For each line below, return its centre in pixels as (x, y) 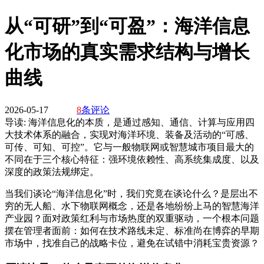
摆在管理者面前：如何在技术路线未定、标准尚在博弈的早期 (132, 230)
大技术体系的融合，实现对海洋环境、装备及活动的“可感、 (129, 134)
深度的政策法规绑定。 (52, 171)
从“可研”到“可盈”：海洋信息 (127, 26)
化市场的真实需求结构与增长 (127, 52)
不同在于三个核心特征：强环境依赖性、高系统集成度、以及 (132, 159)
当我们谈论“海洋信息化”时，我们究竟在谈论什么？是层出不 (131, 193)
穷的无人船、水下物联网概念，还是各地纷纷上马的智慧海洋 (132, 206)
